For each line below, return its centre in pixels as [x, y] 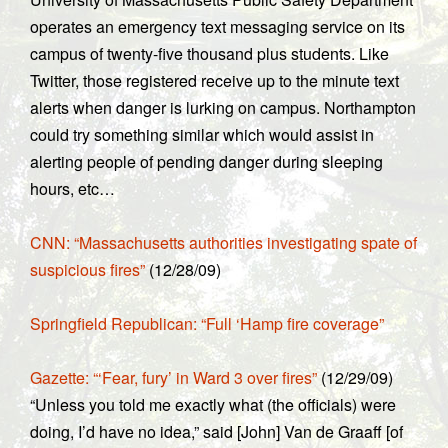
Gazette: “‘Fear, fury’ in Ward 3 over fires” [173, 377]
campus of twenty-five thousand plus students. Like [209, 53]
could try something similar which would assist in [202, 134]
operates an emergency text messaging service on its [217, 26]
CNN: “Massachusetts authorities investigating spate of [223, 242]
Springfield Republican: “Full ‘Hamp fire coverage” [207, 323]
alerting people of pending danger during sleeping [206, 161]
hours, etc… [72, 188]
